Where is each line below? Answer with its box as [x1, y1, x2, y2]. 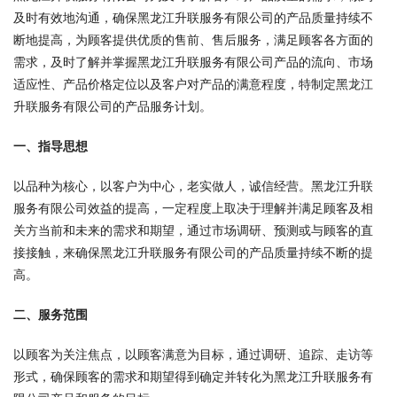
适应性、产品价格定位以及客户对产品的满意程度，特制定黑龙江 [13, 78, 373, 91]
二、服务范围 [13, 308, 88, 322]
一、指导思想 [13, 140, 88, 153]
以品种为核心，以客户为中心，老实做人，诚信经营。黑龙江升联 [13, 180, 373, 193]
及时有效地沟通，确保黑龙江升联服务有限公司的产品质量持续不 [13, 12, 373, 25]
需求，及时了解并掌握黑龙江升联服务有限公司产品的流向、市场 [13, 56, 373, 69]
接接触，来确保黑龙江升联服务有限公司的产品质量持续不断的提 [13, 246, 373, 260]
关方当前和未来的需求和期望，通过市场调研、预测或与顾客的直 [13, 224, 373, 237]
